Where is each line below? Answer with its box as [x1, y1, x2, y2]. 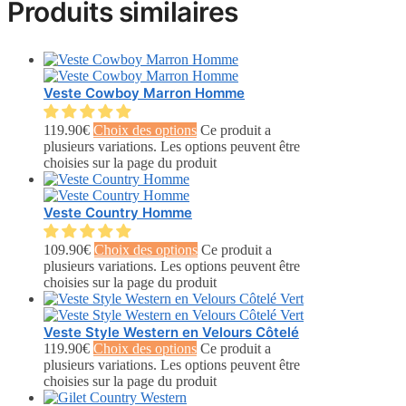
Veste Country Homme [43, 204, 192, 222]
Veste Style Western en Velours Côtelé [43, 324, 299, 342]
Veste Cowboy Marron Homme [43, 84, 245, 102]
